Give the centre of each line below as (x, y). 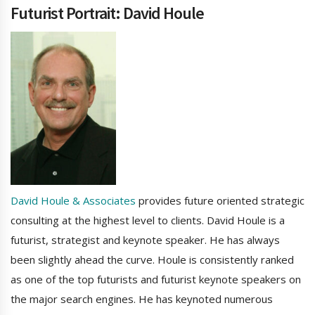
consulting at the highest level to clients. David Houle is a (148, 220)
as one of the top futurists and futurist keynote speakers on (156, 279)
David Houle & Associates (73, 201)
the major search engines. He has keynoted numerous (142, 299)
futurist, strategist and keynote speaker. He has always (145, 240)
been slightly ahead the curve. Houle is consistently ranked (152, 260)
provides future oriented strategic (220, 201)
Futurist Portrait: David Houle (107, 13)
